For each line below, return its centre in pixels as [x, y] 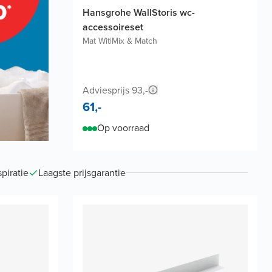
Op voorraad [123, 128]
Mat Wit [96, 41]
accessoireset [113, 27]
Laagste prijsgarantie [82, 172]
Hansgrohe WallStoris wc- [139, 12]
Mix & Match [134, 41]
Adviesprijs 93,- [115, 90]
